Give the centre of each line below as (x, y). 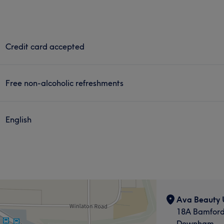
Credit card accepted (45, 46)
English (19, 119)
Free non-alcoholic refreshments (65, 83)
